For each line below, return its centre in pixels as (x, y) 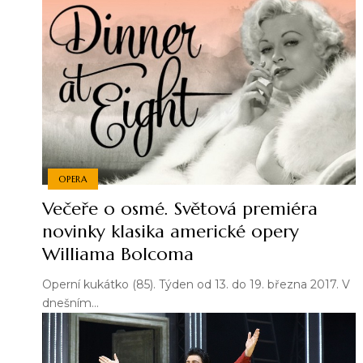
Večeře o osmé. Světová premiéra (180, 209)
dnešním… (70, 303)
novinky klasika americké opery (171, 232)
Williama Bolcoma (118, 254)
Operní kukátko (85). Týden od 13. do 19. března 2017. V (196, 285)
